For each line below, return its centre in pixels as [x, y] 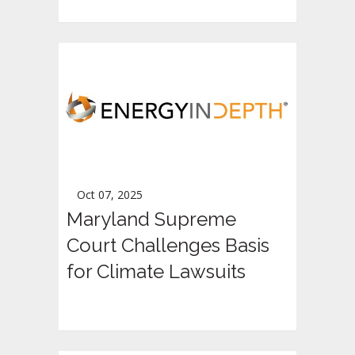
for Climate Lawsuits [156, 271]
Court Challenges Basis [168, 245]
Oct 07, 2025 [110, 194]
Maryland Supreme [151, 219]
